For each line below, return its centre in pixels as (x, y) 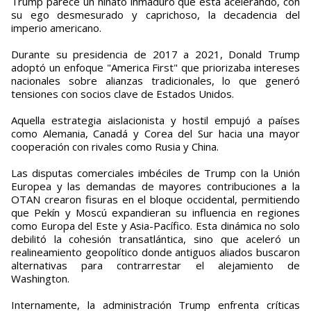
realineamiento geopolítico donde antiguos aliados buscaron (155, 252)
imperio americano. (56, 28)
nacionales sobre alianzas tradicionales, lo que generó (155, 81)
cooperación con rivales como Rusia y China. (115, 147)
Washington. (40, 279)
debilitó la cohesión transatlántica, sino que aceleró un (155, 239)
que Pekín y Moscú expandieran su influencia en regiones (155, 213)
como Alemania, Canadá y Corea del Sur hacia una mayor (155, 134)
